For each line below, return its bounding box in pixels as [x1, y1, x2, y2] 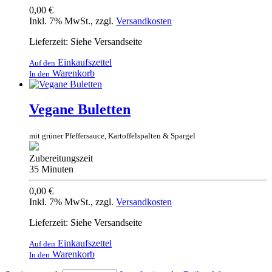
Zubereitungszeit [29, 153, 93, 164]
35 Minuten [29, 164, 73, 175]
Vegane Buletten [29, 101, 131, 118]
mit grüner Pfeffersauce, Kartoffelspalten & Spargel [29, 131, 195, 141]
